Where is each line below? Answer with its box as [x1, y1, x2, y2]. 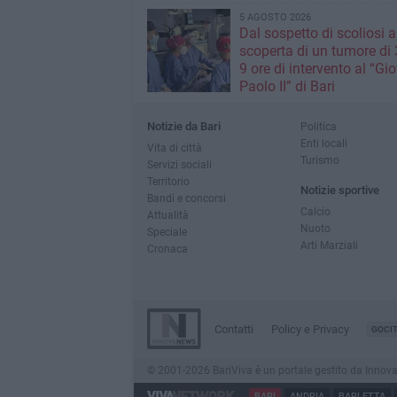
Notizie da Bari [146, 120, 221, 133]
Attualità [146, 208, 189, 222]
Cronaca [146, 242, 188, 255]
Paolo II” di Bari [238, 78, 335, 95]
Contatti [214, 323, 253, 336]
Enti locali [300, 136, 347, 150]
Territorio [146, 175, 190, 188]
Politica [300, 120, 337, 133]
